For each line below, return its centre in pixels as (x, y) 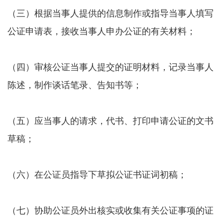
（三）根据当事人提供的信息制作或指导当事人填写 (111, 13)
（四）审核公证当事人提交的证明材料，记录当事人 (111, 66)
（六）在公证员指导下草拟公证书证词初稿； (97, 174)
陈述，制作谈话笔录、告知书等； (75, 84)
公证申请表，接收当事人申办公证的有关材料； (102, 31)
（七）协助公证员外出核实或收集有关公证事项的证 (111, 210)
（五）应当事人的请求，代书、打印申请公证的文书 (111, 120)
